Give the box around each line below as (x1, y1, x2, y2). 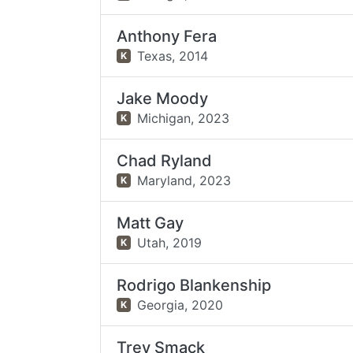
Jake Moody (117, 89, 209, 108)
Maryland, (136, 172, 195, 188)
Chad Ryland (117, 151, 213, 170)
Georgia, (136, 296, 188, 313)
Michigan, (136, 110, 194, 126)
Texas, (136, 47, 175, 64)
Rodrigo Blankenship (117, 276, 272, 295)
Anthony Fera (117, 27, 217, 46)
